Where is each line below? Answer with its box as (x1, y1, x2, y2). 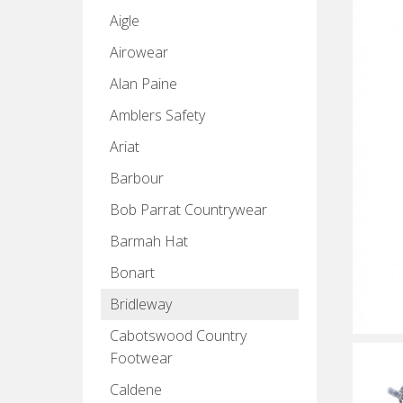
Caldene (110, 380, 162, 399)
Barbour (110, 168, 164, 188)
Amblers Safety (110, 105, 205, 125)
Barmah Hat (110, 231, 188, 251)
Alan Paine (110, 74, 177, 94)
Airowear (110, 42, 168, 62)
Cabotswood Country (110, 326, 246, 345)
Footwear (110, 348, 173, 368)
